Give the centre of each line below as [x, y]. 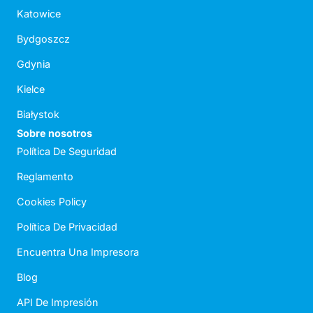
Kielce [31, 89]
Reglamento [45, 177]
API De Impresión [58, 303]
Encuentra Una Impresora [78, 252]
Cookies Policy [52, 202]
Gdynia [34, 64]
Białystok [38, 115]
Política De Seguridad [67, 152]
